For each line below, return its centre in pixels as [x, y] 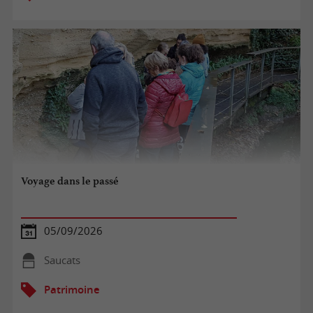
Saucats [62, 260]
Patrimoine [72, 289]
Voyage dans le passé [70, 181]
